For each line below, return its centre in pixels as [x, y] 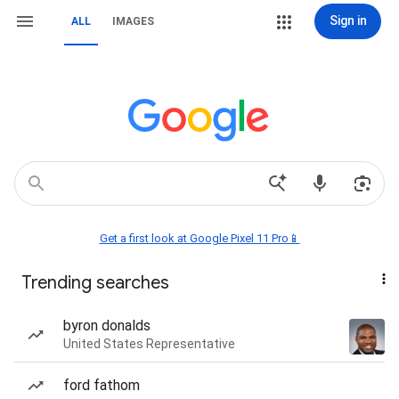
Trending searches [95, 283]
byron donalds [107, 326]
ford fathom [102, 385]
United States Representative [149, 344]
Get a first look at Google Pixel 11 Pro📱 [199, 238]
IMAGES [133, 21]
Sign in [348, 20]
